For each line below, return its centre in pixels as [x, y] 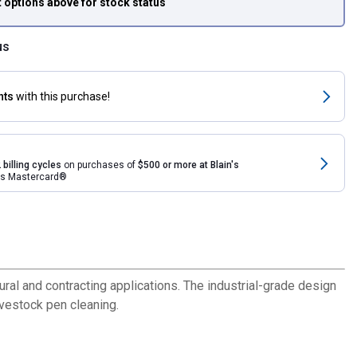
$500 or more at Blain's [188, 165]
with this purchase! [63, 96]
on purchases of [100, 165]
